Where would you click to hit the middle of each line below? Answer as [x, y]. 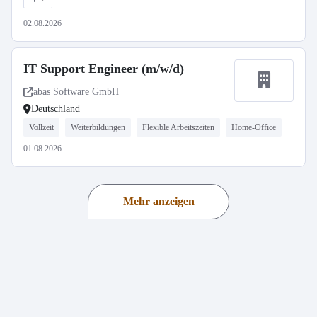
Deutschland [56, 109]
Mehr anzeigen [158, 201]
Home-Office [254, 127]
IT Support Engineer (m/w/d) [104, 69]
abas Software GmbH [76, 92]
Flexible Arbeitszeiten [178, 127]
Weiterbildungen [98, 127]
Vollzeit [41, 127]
